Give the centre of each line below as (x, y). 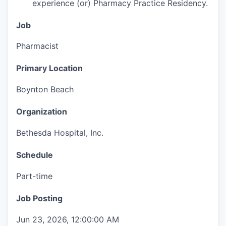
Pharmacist (37, 46)
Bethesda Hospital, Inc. (60, 133)
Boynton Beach (45, 90)
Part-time (34, 176)
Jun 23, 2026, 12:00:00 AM (68, 219)
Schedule (35, 155)
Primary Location (49, 68)
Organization (42, 112)
